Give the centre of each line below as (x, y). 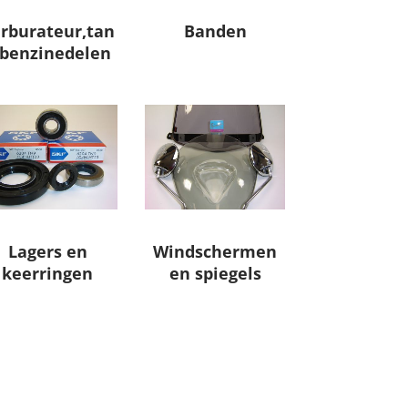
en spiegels (215, 274)
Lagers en (47, 252)
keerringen (48, 274)
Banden (215, 31)
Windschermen (215, 252)
